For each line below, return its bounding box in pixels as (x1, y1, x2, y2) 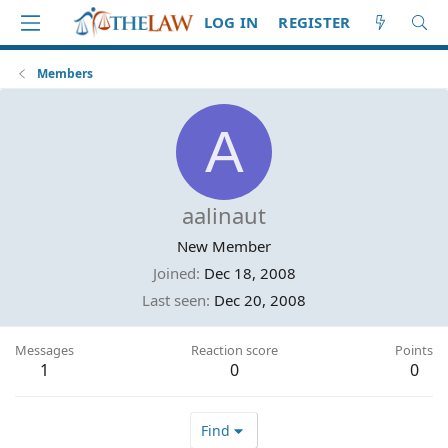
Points (395, 341, 433, 359)
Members (37, 65, 94, 82)
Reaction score (191, 341, 278, 359)
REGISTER (278, 12, 351, 32)
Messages (15, 341, 74, 359)
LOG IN (203, 12, 259, 32)
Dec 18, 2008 (203, 263, 296, 283)
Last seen (142, 290, 206, 310)
